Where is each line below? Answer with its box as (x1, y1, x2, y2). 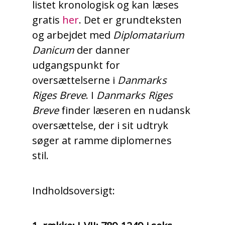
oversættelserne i (32, 73, 118, 87)
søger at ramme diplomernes (32, 134, 172, 148)
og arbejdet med (32, 28, 114, 42)
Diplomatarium (113, 28, 184, 42)
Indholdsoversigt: (32, 184, 116, 198)
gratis (32, 13, 63, 27)
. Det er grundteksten (79, 13, 182, 27)
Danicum (32, 43, 75, 57)
